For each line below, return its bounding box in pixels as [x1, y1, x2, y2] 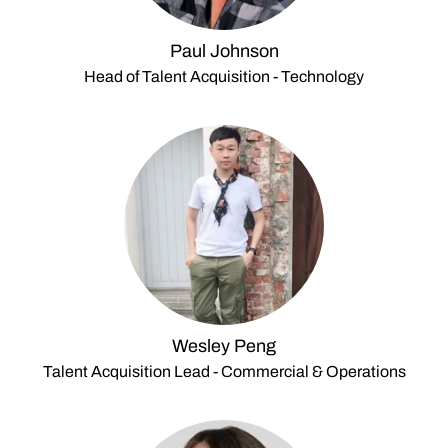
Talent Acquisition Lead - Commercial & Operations [42, 363, 406, 380]
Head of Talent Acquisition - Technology [84, 68, 364, 85]
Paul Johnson [169, 41, 279, 61]
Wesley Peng [172, 336, 276, 356]
